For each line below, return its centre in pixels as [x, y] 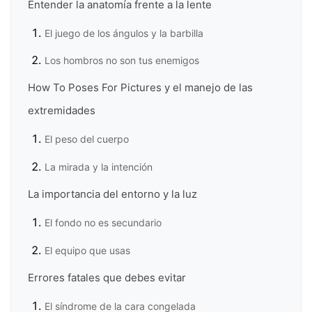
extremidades [62, 111]
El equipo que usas [87, 250]
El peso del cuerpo [87, 139]
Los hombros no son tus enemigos [122, 61]
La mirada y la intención [99, 166]
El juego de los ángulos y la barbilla [124, 33]
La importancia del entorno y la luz [112, 194]
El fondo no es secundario [103, 223]
